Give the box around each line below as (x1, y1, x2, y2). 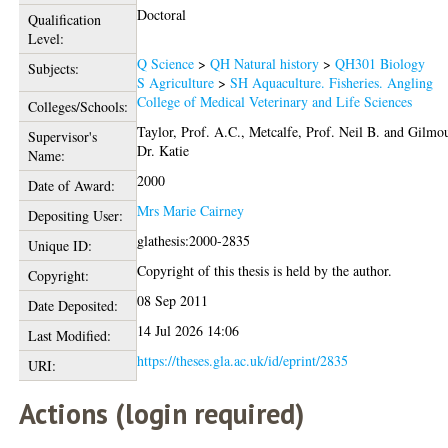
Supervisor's (27, 126, 97, 146)
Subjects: (27, 58, 79, 78)
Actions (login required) (19, 394, 305, 432)
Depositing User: (27, 205, 123, 225)
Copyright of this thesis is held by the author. (137, 260, 393, 280)
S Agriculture (137, 72, 215, 92)
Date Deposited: (27, 295, 118, 315)
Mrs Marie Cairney (137, 200, 245, 220)
